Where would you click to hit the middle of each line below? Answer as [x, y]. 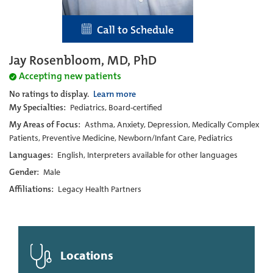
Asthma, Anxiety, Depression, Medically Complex [172, 124]
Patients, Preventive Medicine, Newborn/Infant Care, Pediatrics [121, 137]
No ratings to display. [50, 94]
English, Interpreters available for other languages [147, 154]
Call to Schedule [133, 30]
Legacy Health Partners [100, 189]
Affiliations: [32, 189]
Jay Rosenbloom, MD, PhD [83, 60]
